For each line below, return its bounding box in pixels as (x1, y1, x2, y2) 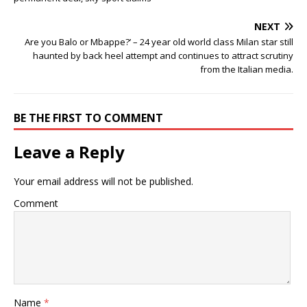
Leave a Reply (14, 140, 125, 163)
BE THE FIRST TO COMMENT (14, 110, 163, 125)
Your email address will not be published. (14, 174, 193, 188)
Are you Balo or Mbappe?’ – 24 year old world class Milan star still (25, 35, 293, 48)
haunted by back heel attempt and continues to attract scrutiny (33, 49, 293, 62)
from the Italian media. (200, 62, 293, 75)
